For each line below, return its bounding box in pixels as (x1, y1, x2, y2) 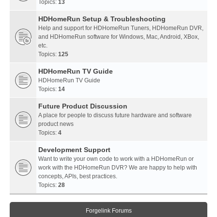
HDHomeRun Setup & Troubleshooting (38, 15, 166, 23)
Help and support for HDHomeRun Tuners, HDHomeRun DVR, (38, 25, 203, 32)
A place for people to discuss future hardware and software (38, 112, 192, 119)
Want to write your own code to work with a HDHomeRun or (38, 155, 194, 163)
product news (38, 121, 74, 128)
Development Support (38, 146, 110, 154)
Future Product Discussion (38, 102, 127, 110)
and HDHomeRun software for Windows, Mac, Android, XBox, (38, 33, 199, 41)
